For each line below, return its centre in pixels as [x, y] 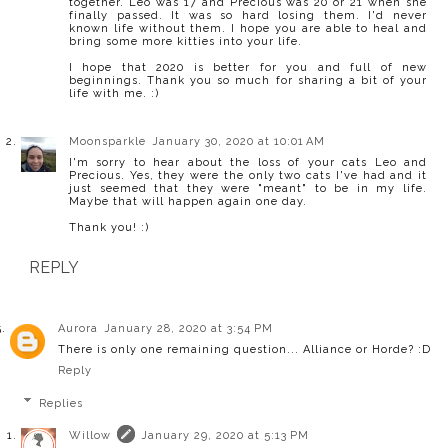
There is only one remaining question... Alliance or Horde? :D [244, 350]
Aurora [78, 329]
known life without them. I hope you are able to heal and [248, 28]
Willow [90, 436]
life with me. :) [114, 93]
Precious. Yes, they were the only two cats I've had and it [248, 175]
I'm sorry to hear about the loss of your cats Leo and [248, 162]
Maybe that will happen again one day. [188, 201]
